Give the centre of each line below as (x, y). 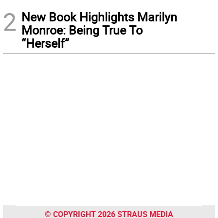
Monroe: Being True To (82, 30)
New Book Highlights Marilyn (99, 17)
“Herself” (45, 43)
